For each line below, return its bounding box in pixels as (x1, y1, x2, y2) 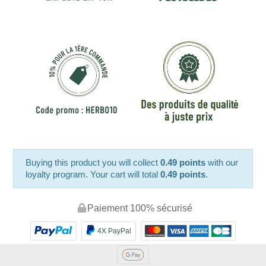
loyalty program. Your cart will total (26, 169, 161, 180)
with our (205, 157, 239, 168)
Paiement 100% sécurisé (87, 203, 192, 214)
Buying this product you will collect (26, 157, 161, 168)
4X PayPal (97, 227, 131, 236)
